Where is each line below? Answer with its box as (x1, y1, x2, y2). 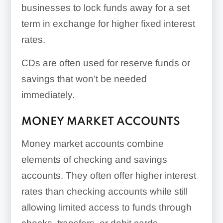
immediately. (21, 90, 75, 100)
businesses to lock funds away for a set (21, 2, 190, 13)
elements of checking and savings (21, 154, 167, 165)
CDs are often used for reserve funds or (21, 58, 190, 68)
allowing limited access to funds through (21, 202, 192, 213)
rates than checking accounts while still (21, 186, 188, 197)
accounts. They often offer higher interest (21, 170, 196, 181)
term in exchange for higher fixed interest (21, 18, 195, 29)
